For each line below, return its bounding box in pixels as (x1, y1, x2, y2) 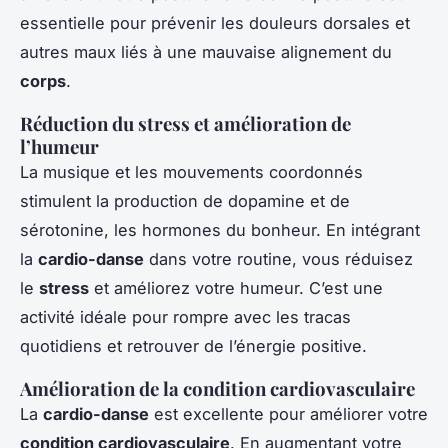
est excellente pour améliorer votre (149, 404, 428, 425)
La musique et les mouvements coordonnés (20, 162, 363, 183)
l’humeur (20, 134, 99, 160)
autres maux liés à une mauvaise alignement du (20, 42, 392, 63)
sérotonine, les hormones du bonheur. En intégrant (20, 220, 420, 241)
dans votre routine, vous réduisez (144, 249, 413, 270)
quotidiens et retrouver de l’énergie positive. (20, 336, 367, 357)
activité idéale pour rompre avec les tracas (20, 307, 351, 328)
